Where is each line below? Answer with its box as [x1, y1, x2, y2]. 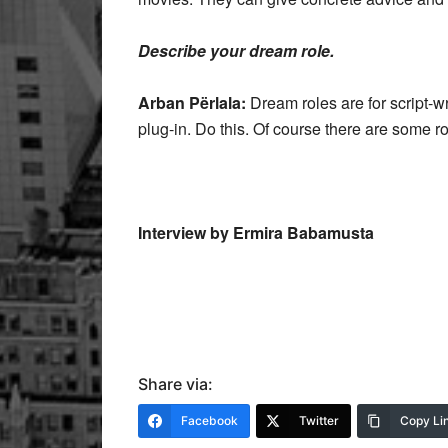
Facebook [181, 413, 238, 428]
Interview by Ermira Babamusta [138, 221, 374, 244]
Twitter [299, 413, 339, 428]
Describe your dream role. [138, 39, 334, 62]
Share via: [138, 374, 213, 394]
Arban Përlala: [138, 91, 246, 114]
